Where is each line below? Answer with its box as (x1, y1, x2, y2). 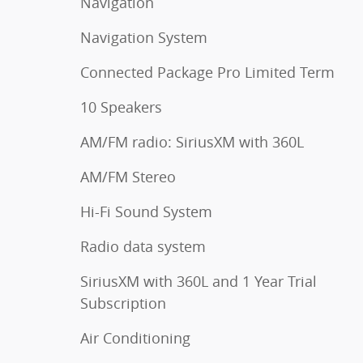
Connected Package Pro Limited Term (80, 62, 335, 82)
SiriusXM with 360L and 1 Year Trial (80, 271, 317, 291)
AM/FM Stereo (80, 166, 176, 186)
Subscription (80, 293, 166, 313)
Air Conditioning (80, 327, 190, 348)
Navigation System (80, 27, 207, 47)
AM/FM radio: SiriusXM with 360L (80, 131, 304, 152)
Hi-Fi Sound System (80, 201, 212, 221)
